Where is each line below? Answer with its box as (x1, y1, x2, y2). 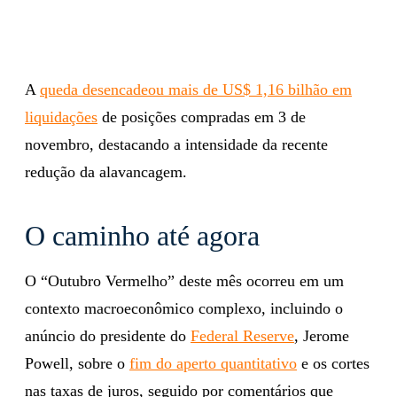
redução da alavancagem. (25, 162, 187, 181)
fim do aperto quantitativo (129, 354, 297, 372)
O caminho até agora (25, 219, 260, 252)
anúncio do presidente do (25, 326, 191, 345)
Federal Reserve (191, 326, 294, 345)
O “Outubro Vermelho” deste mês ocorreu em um (25, 271, 344, 290)
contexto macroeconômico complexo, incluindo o (25, 299, 343, 317)
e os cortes (297, 354, 370, 372)
